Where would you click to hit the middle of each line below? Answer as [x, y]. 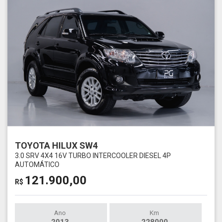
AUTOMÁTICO [37, 164]
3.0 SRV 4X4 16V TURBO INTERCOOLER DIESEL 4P [93, 155]
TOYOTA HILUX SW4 [56, 145]
